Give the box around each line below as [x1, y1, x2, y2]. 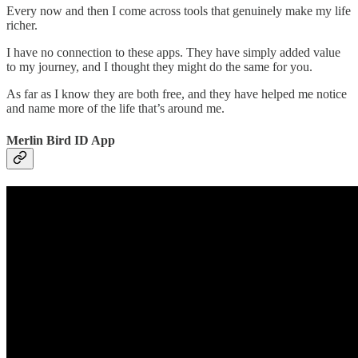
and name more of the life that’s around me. [6, 101, 225, 116]
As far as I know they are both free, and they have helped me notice [6, 87, 347, 101]
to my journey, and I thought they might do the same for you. [6, 60, 312, 74]
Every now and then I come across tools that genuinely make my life [6, 4, 351, 18]
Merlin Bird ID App [6, 133, 115, 147]
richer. [6, 18, 38, 33]
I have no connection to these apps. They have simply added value [6, 46, 340, 60]
